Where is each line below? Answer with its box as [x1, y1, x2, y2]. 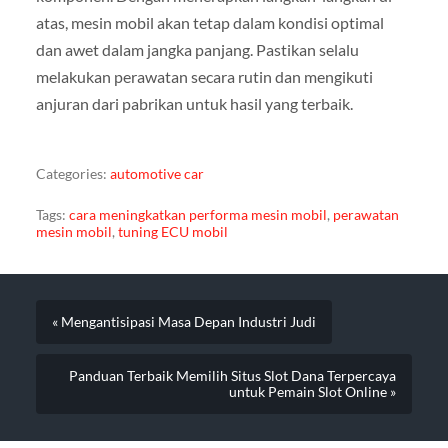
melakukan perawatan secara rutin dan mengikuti [35, 66, 373, 86]
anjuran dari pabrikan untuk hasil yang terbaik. [35, 93, 353, 113]
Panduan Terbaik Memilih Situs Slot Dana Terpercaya [69, 368, 397, 385]
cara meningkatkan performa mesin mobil [68, 206, 327, 223]
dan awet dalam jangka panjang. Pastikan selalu [35, 39, 359, 59]
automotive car [109, 166, 204, 183]
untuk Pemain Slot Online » [229, 384, 397, 401]
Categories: [35, 166, 107, 183]
